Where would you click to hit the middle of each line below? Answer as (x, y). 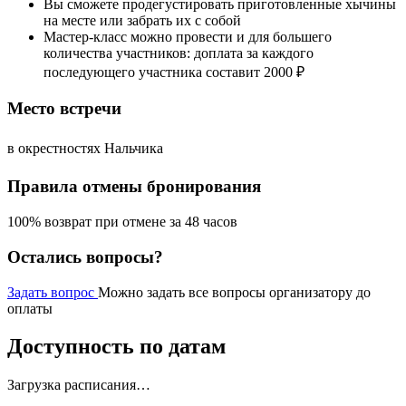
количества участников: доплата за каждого (179, 53)
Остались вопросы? (85, 256)
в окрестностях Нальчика (85, 148)
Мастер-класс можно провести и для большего (188, 37)
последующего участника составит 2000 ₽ (174, 72)
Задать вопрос (53, 292)
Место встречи (64, 108)
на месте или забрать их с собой (142, 21)
